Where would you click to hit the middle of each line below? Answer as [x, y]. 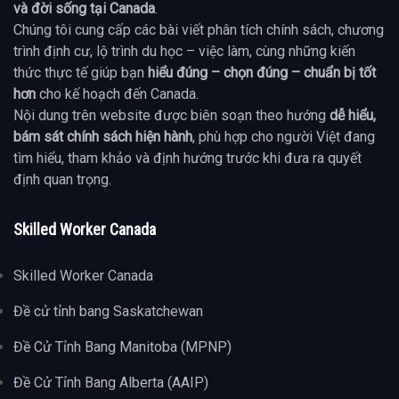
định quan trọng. [62, 180]
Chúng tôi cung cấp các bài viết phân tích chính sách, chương [199, 30]
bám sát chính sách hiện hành [103, 137]
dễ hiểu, [353, 116]
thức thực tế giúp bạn [81, 73]
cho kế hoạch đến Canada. [117, 94]
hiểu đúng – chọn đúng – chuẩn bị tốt [262, 73]
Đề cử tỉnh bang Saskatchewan [108, 312]
